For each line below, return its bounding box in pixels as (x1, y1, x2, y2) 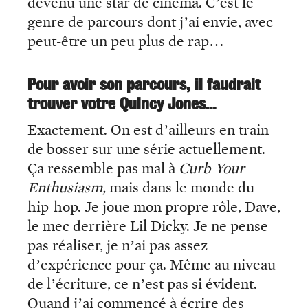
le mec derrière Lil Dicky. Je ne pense (27, 217, 268, 235)
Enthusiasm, (27, 178, 106, 197)
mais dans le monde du (106, 178, 254, 197)
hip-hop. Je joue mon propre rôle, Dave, (27, 197, 280, 216)
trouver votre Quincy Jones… (27, 93, 217, 113)
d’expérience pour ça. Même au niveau (27, 255, 276, 274)
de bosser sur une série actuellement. (27, 140, 265, 158)
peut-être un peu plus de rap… (27, 32, 224, 50)
